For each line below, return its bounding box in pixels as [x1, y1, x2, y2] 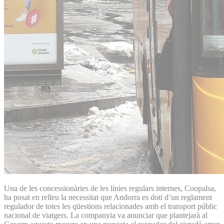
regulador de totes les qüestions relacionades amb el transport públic [4, 201, 217, 210]
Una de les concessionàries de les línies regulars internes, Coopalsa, [4, 183, 216, 192]
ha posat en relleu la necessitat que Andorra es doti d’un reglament [4, 192, 212, 201]
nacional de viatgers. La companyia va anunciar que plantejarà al [4, 210, 207, 219]
